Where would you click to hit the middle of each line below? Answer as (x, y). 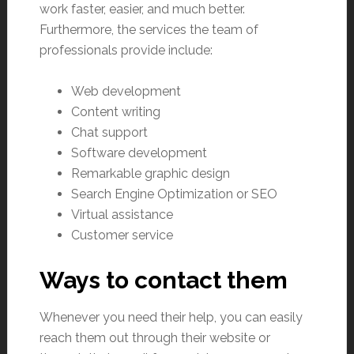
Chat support (109, 132)
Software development (139, 153)
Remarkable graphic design (150, 173)
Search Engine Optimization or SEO (174, 194)
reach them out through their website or (154, 337)
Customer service (122, 235)
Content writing (115, 111)
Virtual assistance (122, 214)
